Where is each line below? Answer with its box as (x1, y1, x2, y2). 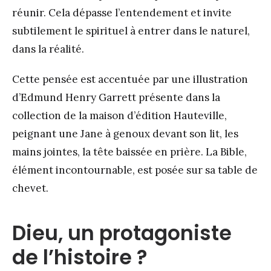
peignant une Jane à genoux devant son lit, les (12, 127, 238, 141)
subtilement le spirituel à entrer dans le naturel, (12, 24, 250, 38)
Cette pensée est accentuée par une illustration (12, 73, 248, 87)
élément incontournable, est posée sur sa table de (12, 163, 258, 177)
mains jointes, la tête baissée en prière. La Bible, (12, 145, 247, 159)
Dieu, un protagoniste (12, 219, 232, 248)
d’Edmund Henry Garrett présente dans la (12, 91, 220, 105)
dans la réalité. (12, 42, 84, 56)
